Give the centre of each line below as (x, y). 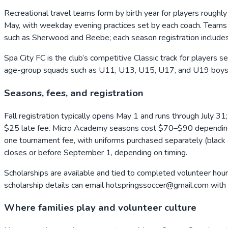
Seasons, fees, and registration (74, 93)
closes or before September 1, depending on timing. (96, 152)
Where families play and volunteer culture (100, 208)
